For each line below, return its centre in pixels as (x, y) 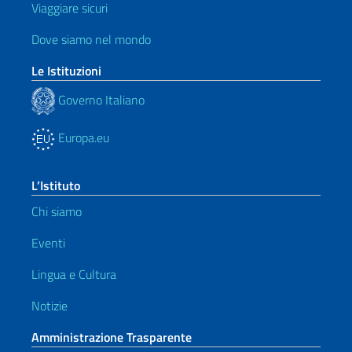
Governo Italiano (100, 99)
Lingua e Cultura (74, 274)
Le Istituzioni (66, 71)
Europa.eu (82, 137)
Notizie (49, 306)
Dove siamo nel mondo (91, 39)
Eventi (48, 243)
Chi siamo (57, 211)
